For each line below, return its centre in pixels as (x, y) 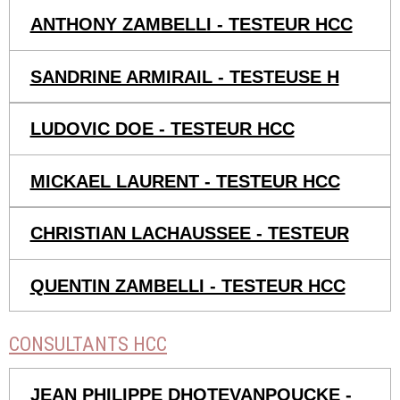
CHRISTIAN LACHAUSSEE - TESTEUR (189, 233)
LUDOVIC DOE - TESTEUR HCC (162, 129)
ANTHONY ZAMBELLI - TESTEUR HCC (191, 25)
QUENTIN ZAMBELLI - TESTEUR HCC (187, 285)
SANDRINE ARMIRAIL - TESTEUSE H (184, 76)
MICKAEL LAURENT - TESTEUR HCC (185, 181)
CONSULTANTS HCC (88, 344)
